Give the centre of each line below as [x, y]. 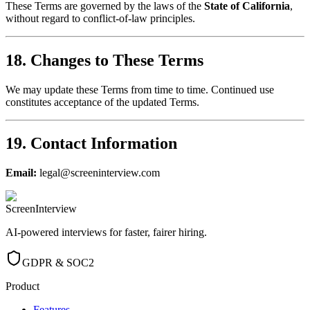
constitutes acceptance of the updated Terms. [102, 102]
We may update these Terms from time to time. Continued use [140, 89]
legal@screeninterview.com [98, 173]
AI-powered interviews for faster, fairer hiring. [106, 232]
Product [22, 286]
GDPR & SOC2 [58, 263]
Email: [21, 173]
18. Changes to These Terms [104, 60]
